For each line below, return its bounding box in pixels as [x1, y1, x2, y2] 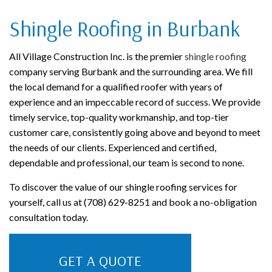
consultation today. [9, 211, 88, 223]
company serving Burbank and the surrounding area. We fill [9, 66, 253, 78]
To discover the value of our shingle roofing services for [9, 181, 237, 193]
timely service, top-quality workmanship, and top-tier [9, 111, 229, 123]
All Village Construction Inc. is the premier [9, 50, 185, 63]
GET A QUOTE [59, 251, 141, 270]
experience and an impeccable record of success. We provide [9, 96, 260, 108]
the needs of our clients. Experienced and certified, [9, 141, 216, 154]
